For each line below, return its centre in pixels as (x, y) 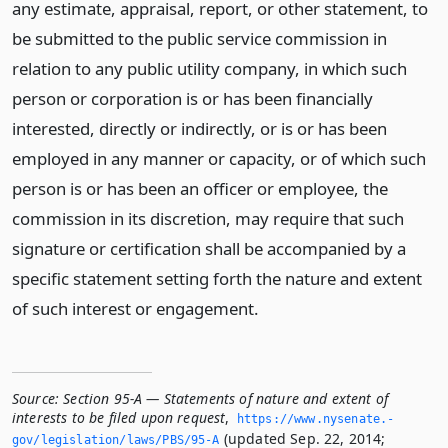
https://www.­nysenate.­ (315, 419)
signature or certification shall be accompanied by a (209, 248)
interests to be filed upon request (119, 417)
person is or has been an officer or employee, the (200, 188)
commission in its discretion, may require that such (208, 218)
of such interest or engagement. (135, 308)
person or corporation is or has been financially (192, 98)
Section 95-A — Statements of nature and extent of (226, 398)
